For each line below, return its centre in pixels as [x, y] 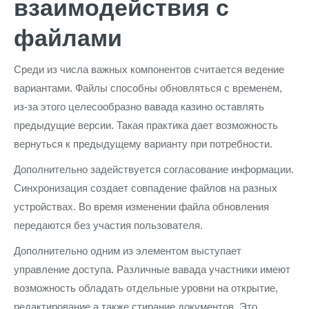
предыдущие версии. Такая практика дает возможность [146, 125]
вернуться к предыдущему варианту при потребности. [143, 144]
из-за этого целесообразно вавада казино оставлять [139, 107]
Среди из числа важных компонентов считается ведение [149, 69]
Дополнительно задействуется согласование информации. [154, 169]
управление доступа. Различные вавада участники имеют [152, 269]
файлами [68, 38]
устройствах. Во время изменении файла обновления [141, 207]
